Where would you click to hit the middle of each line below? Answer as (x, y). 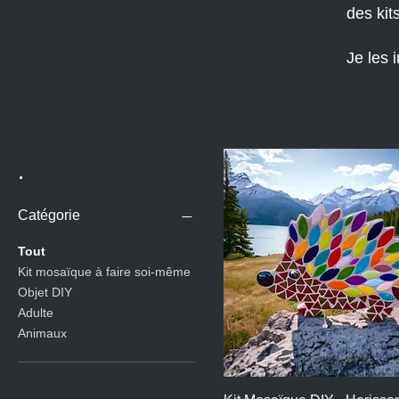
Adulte (36, 313)
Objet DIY (45, 292)
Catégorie (49, 215)
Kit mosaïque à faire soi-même (104, 272)
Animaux (42, 333)
